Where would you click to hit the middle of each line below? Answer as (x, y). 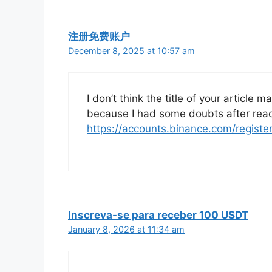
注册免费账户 (99, 36)
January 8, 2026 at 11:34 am (126, 229)
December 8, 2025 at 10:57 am (131, 50)
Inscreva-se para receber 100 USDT (158, 215)
